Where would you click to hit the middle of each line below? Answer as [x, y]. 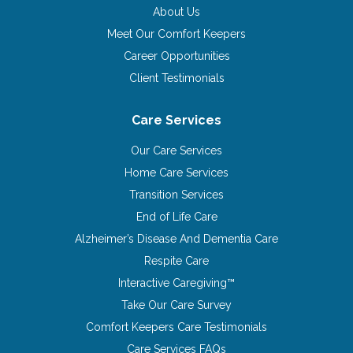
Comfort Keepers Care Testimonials [176, 327]
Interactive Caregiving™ [176, 282]
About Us [176, 11]
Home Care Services [176, 172]
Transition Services [176, 194]
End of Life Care [176, 216]
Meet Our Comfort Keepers [176, 33]
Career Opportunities [176, 56]
